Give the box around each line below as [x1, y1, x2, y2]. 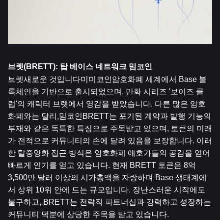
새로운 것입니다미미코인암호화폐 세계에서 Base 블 [24, 75, 207, 83]
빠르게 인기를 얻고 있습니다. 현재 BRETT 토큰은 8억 [8, 161, 196, 169]
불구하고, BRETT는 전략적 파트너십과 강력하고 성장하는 [8, 198, 211, 206]
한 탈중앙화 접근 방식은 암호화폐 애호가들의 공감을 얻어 [8, 149, 210, 157]
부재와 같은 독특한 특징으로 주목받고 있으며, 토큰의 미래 [8, 124, 212, 133]
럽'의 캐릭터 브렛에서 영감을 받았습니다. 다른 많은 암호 [8, 100, 206, 108]
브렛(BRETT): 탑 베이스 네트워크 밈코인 [8, 62, 152, 71]
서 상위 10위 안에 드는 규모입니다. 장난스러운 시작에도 [8, 186, 205, 194]
